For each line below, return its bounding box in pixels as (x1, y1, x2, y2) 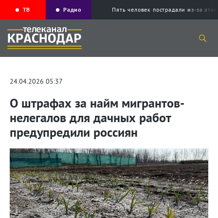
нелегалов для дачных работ (10, 109, 171, 126)
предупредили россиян (10, 124, 138, 141)
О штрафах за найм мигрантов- (10, 95, 184, 111)
